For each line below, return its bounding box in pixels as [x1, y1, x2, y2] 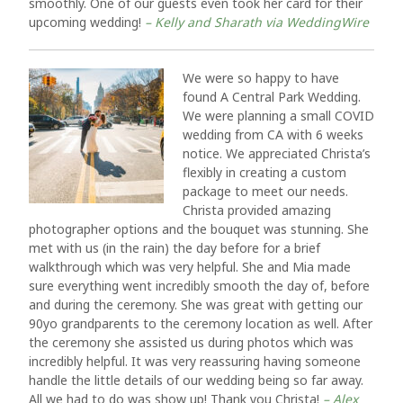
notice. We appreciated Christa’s [183, 145, 371, 162]
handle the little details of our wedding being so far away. [29, 372, 363, 389]
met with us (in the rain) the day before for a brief [29, 239, 320, 256]
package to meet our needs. [183, 183, 348, 200]
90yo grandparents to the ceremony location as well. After [29, 315, 372, 332]
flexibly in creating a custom [183, 164, 346, 181]
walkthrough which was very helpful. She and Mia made [29, 258, 351, 275]
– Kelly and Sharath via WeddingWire [145, 13, 369, 31]
